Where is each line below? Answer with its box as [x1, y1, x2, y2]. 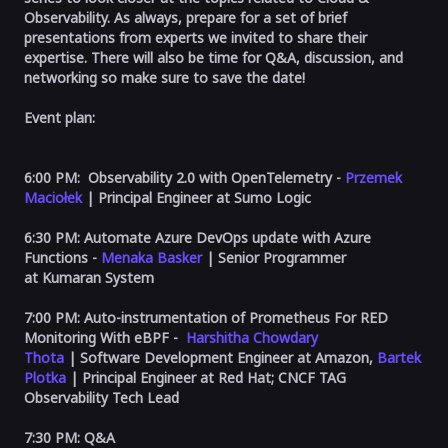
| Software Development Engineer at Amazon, [64, 348, 377, 367]
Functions [24, 248, 88, 267]
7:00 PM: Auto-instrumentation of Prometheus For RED [24, 308, 388, 327]
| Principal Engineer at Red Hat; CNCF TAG [66, 368, 346, 387]
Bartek [377, 348, 421, 367]
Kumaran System [42, 268, 154, 287]
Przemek [345, 168, 402, 187]
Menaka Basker [101, 248, 202, 267]
